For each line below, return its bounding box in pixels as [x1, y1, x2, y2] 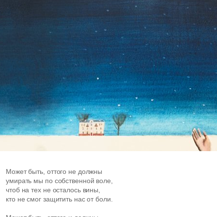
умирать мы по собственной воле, [6, 177, 113, 185]
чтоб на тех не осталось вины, [6, 186, 101, 194]
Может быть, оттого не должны [6, 168, 103, 175]
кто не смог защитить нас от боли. [6, 195, 113, 203]
